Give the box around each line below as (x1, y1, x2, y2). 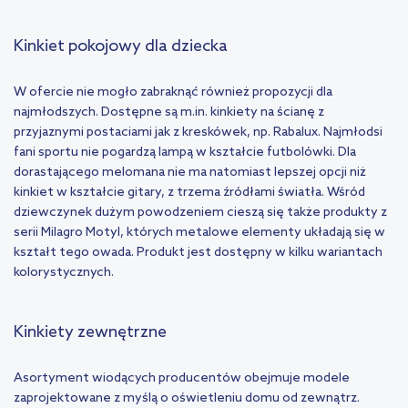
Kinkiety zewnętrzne (14, 322, 167, 343)
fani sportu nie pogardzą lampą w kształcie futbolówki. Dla (14, 145, 356, 161)
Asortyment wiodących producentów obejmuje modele (14, 371, 350, 387)
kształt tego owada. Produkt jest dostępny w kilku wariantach (14, 245, 382, 261)
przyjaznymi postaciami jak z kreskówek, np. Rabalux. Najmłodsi (14, 125, 382, 141)
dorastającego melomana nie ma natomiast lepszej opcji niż (14, 165, 366, 181)
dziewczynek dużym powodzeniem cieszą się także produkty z (14, 205, 387, 221)
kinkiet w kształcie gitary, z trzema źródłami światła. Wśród (14, 185, 365, 201)
